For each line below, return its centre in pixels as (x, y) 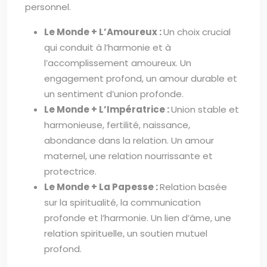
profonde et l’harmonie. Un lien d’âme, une (138, 218)
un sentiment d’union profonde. (114, 94)
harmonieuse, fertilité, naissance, (117, 125)
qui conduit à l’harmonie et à (108, 47)
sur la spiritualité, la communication (122, 202)
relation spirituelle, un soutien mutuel (126, 233)
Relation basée (193, 187)
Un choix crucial (197, 32)
